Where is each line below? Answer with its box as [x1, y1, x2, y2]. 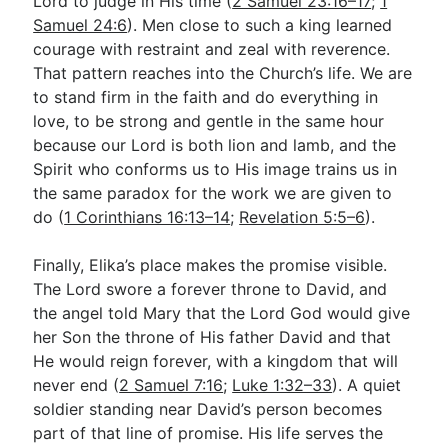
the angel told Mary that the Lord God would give [33, 303, 411, 323]
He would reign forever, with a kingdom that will [33, 351, 399, 371]
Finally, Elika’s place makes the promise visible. [33, 255, 388, 275]
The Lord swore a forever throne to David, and [33, 279, 388, 299]
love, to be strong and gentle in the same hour [33, 111, 385, 131]
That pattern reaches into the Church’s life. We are [33, 63, 413, 83]
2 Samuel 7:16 [119, 375, 224, 395]
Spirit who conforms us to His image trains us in [33, 159, 398, 179]
